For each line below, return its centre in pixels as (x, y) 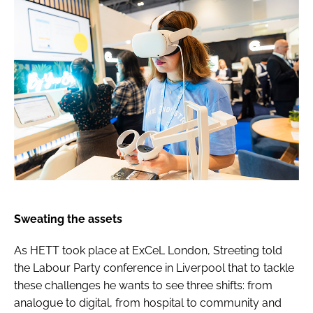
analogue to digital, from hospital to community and (148, 303)
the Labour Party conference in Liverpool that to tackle (154, 268)
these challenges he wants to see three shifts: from (143, 286)
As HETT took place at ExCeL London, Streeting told (148, 251)
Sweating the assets (70, 219)
